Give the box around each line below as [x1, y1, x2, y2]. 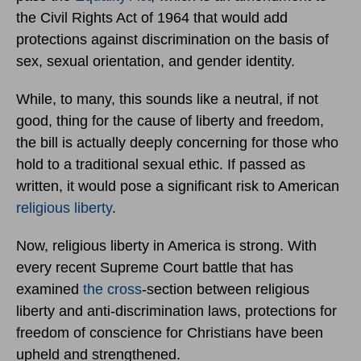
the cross [83, 280, 142, 297]
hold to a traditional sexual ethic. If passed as [16, 156, 305, 172]
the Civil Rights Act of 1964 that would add [16, 9, 288, 26]
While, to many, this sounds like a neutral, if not [16, 90, 318, 107]
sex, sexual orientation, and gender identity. [16, 52, 295, 69]
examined [16, 280, 83, 297]
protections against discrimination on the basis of [16, 31, 329, 48]
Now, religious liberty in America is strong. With [16, 237, 317, 254]
